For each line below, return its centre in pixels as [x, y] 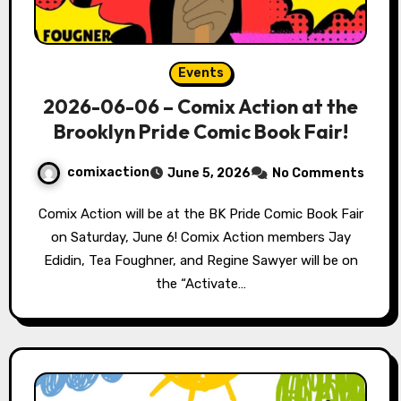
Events [200, 73]
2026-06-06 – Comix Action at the [200, 107]
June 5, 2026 [209, 174]
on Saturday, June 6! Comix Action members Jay [200, 238]
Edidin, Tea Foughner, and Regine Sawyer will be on [200, 261]
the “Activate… [200, 284]
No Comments [318, 174]
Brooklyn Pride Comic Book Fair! [200, 132]
